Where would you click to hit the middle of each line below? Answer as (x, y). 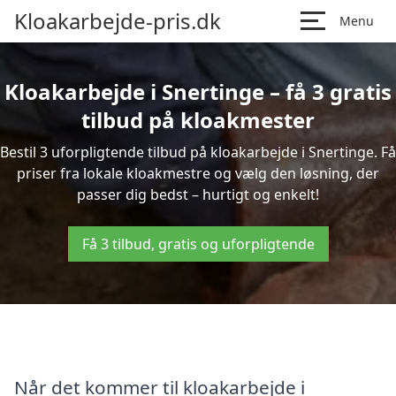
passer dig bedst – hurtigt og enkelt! (198, 194)
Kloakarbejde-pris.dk (118, 21)
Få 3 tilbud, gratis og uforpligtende (198, 244)
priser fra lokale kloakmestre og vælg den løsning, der (198, 173)
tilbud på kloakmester (198, 120)
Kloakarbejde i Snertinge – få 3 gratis (198, 91)
